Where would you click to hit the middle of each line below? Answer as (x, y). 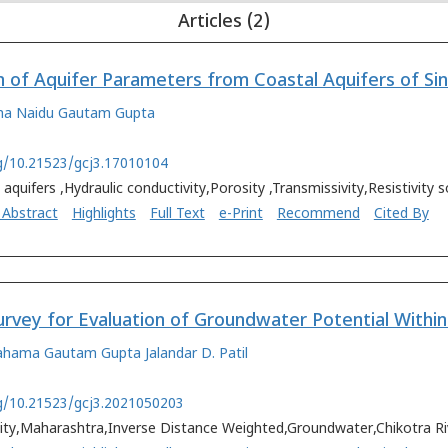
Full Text (177, 214)
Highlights (103, 214)
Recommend (318, 214)
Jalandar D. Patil (196, 355)
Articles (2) (224, 22)
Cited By (401, 214)
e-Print (240, 214)
